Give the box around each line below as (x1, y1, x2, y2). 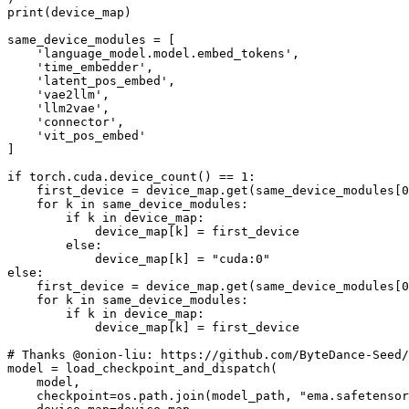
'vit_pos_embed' (7, 128, 146, 142)
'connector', (7, 114, 124, 129)
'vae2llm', (7, 87, 110, 101)
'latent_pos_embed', (7, 73, 175, 88)
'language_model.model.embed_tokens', (7, 46, 299, 60)
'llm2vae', (7, 100, 110, 115)
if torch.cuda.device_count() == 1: (7, 169, 256, 184)
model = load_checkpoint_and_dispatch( (7, 361, 278, 375)
